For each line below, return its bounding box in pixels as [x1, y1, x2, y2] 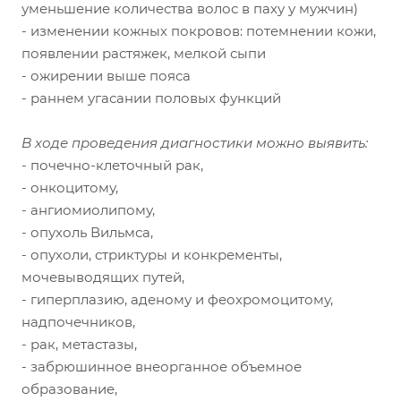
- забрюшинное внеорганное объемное [21, 357, 302, 375]
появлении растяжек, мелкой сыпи [21, 44, 266, 62]
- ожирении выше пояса [21, 66, 191, 84]
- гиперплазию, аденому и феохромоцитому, [21, 290, 333, 308]
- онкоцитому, [21, 178, 118, 196]
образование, [21, 380, 117, 397]
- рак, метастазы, [21, 335, 137, 353]
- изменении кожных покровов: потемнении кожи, [21, 21, 376, 39]
